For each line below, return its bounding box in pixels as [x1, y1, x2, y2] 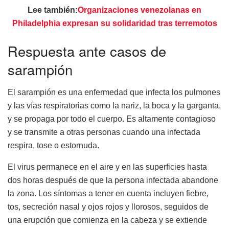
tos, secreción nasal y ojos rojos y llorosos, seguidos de [8, 202, 209, 211]
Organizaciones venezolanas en [78, 6, 201, 15]
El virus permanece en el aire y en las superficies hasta [8, 162, 207, 171]
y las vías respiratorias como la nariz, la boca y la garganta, [8, 101, 221, 110]
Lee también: [28, 6, 78, 15]
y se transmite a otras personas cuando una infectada [8, 127, 200, 136]
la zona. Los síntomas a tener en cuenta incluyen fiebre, [8, 189, 209, 198]
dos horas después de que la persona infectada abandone [8, 175, 218, 185]
